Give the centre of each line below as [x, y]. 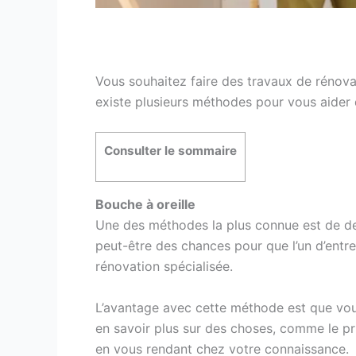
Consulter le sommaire [170, 151]
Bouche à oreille [147, 205]
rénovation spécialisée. [164, 267]
